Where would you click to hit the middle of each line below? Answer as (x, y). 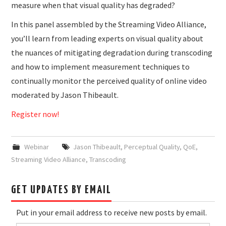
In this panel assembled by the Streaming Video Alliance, (109, 24)
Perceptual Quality (152, 147)
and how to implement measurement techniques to (101, 66)
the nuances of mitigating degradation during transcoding (112, 52)
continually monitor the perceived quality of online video (109, 80)
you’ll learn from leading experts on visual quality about (107, 38)
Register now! (35, 114)
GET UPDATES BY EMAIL (62, 190)
